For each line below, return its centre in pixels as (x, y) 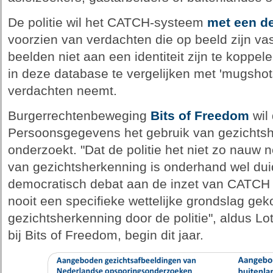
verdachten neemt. (62, 91)
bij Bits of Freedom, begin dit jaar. (105, 235)
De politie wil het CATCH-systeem (107, 23)
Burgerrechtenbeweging (79, 116)
